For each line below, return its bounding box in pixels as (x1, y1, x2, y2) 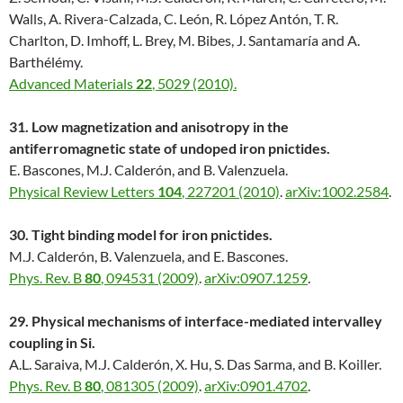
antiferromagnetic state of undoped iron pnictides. (9, 139, 333, 157)
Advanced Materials (9, 75, 136, 93)
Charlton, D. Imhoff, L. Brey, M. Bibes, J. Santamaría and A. (9, 31, 360, 49)
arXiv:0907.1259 (204, 269, 308, 287)
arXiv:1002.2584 (285, 183, 389, 201)
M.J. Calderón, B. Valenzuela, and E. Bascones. (9, 247, 288, 265)
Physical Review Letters (9, 183, 157, 201)
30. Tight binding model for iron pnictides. (9, 226, 273, 244)
